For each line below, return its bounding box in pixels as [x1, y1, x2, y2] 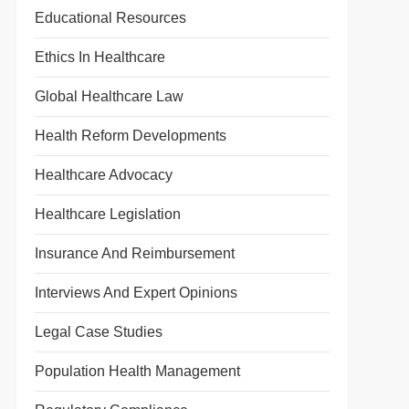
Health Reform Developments [34, 128, 226, 143]
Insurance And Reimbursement [34, 246, 235, 261]
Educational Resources [34, 10, 186, 26]
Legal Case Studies [34, 324, 163, 340]
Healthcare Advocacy [34, 167, 173, 183]
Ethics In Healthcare [34, 49, 165, 65]
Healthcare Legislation [34, 206, 181, 222]
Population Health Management [34, 363, 240, 379]
